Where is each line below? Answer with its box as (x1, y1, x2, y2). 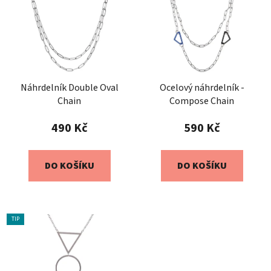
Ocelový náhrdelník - (159, 81, 244, 95)
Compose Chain (169, 94, 234, 108)
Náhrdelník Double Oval (20, 81, 119, 95)
